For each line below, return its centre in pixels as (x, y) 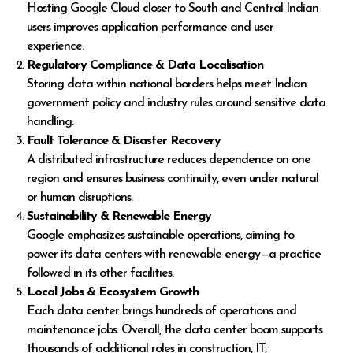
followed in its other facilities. (100, 274)
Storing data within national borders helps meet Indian (167, 85)
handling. (50, 123)
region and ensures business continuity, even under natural (173, 179)
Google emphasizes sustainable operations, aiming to (161, 236)
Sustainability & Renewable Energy (119, 217)
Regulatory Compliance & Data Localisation (145, 66)
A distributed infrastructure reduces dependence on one (169, 160)
